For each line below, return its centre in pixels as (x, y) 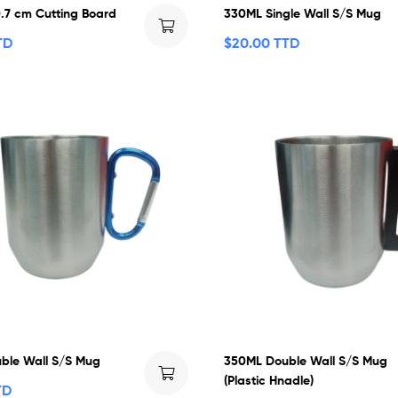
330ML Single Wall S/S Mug (303, 13)
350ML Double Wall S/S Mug (306, 360)
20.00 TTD (266, 42)
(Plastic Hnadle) (269, 380)
